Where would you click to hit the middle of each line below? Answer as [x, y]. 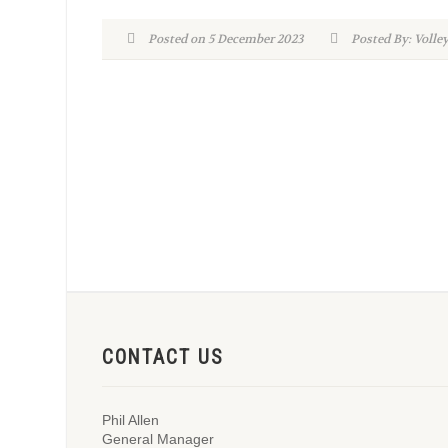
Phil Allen [130, 420]
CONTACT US [162, 357]
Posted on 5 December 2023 [223, 39]
